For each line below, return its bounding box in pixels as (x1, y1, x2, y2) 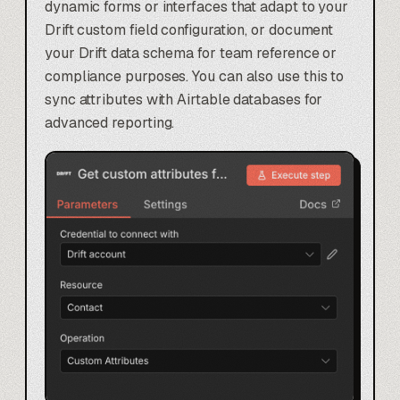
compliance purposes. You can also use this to (45, 66, 345, 86)
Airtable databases (177, 89, 301, 109)
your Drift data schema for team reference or (45, 43, 337, 62)
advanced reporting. (45, 112, 175, 132)
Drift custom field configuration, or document (45, 20, 334, 39)
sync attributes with (45, 89, 178, 109)
